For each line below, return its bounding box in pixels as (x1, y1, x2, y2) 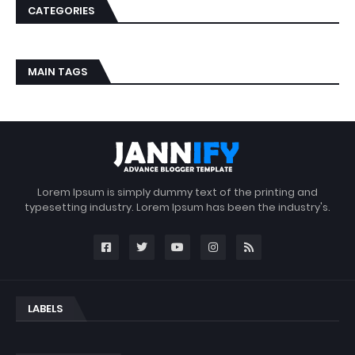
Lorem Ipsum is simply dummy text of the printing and (37, 184, 318, 200)
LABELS (28, 300, 63, 316)
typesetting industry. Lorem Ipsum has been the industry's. (25, 199, 330, 215)
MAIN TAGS (28, 63, 87, 79)
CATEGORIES (28, 2, 94, 18)
